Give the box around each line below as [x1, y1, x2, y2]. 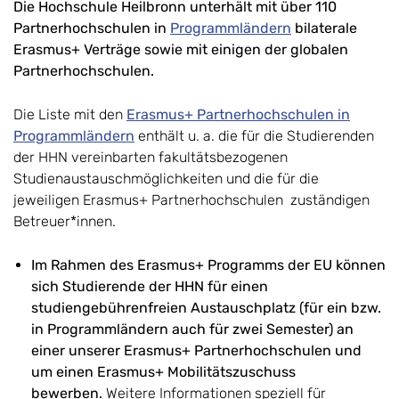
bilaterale [291, 20, 357, 37]
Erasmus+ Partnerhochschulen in [126, 106, 350, 124]
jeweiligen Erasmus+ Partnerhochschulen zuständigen [13, 191, 370, 209]
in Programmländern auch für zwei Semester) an [31, 321, 354, 338]
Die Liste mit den [13, 106, 126, 124]
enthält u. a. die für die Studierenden [134, 127, 374, 145]
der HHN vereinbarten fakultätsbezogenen [13, 149, 288, 167]
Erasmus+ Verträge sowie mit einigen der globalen [13, 41, 348, 59]
